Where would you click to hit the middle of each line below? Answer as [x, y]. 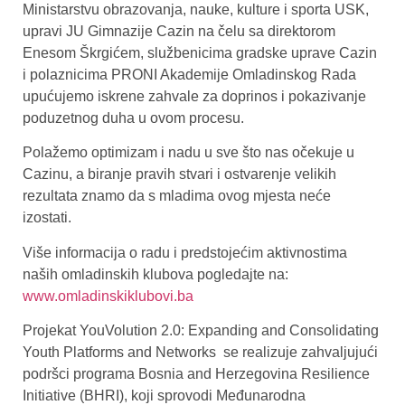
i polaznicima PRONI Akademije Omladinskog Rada [189, 74]
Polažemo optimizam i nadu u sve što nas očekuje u [188, 153]
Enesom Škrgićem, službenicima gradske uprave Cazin [200, 52]
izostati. [47, 218]
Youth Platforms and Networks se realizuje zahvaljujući [200, 352]
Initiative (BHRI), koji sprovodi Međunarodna [164, 395]
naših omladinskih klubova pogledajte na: [155, 274]
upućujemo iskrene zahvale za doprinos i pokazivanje [194, 96]
